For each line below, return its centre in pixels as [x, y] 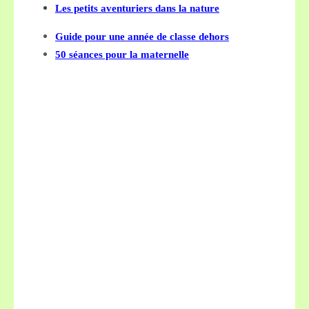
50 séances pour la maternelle [122, 54]
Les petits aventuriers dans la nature [137, 8]
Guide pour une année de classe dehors [142, 36]
